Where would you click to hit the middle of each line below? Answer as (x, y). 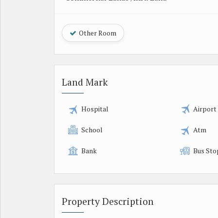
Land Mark (85, 82)
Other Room (97, 33)
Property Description (108, 201)
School (92, 129)
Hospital (95, 109)
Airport (205, 109)
